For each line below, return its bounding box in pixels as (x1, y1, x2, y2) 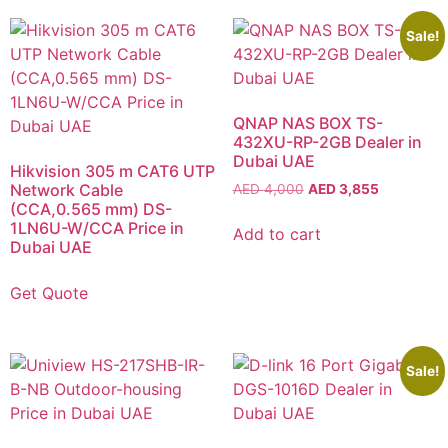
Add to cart (232, 223, 321, 244)
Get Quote (10, 283, 88, 304)
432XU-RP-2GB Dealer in (232, 132, 422, 153)
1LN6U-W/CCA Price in (10, 218, 184, 239)
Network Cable (10, 180, 123, 201)
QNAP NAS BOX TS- (232, 113, 383, 134)
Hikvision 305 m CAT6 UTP (10, 161, 215, 182)
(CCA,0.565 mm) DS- (10, 199, 172, 220)
